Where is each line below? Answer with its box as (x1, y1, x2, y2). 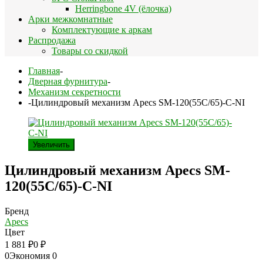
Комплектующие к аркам (52, 25, 152, 35)
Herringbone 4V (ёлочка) (75, 4, 171, 14)
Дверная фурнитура (28, 76, 107, 86)
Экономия (9, 250, 52, 261)
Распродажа (28, 35, 76, 45)
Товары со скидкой (52, 46, 128, 56)
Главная (28, 66, 60, 76)
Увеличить (33, 140, 70, 149)
